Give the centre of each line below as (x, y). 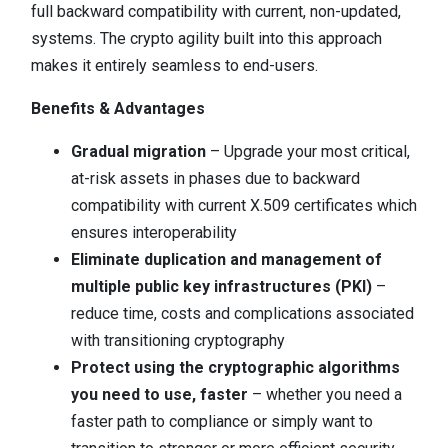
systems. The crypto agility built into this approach (206, 38)
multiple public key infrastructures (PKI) (221, 286)
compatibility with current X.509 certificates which (244, 205)
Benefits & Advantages (118, 108)
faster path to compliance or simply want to (222, 421)
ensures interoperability (154, 232)
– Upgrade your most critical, (308, 151)
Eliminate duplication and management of (226, 259)
